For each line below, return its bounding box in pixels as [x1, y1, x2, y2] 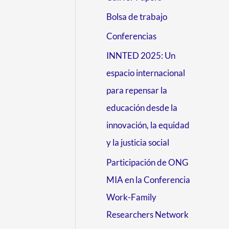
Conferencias [106, 31, 156, 42]
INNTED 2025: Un [106, 50, 175, 61]
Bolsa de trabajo [106, 11, 167, 22]
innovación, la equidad [106, 120, 190, 131]
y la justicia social [106, 137, 169, 148]
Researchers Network [106, 209, 189, 220]
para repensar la [106, 85, 167, 96]
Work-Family [106, 191, 156, 202]
